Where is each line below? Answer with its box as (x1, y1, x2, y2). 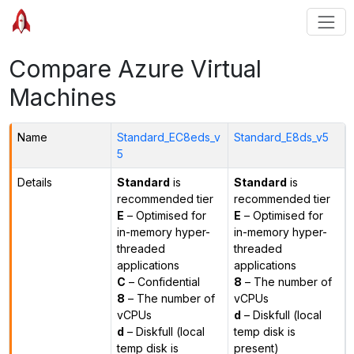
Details (17, 175, 52, 189)
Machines (8, 82, 117, 111)
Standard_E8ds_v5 (233, 130, 329, 144)
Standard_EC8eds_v (116, 130, 220, 144)
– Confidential (125, 274, 200, 288)
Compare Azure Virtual (8, 54, 262, 83)
